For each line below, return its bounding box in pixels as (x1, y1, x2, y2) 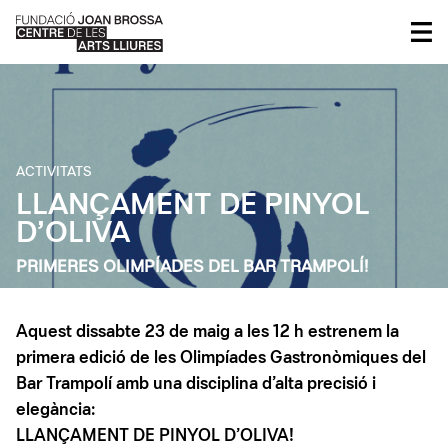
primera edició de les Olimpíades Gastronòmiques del (16, 351, 426, 367)
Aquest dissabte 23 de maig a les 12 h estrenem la (16, 325, 399, 341)
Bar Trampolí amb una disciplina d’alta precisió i (16, 377, 376, 393)
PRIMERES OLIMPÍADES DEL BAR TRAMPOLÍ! (16, 260, 368, 276)
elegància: (16, 403, 95, 419)
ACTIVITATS (16, 166, 92, 179)
